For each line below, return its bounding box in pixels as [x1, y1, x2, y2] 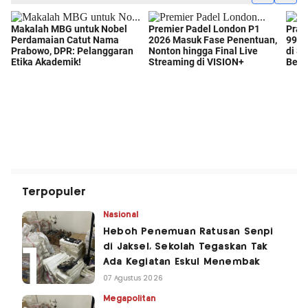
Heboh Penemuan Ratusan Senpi [103, 226, 274, 236]
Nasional [103, 210, 139, 219]
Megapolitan [103, 294, 157, 302]
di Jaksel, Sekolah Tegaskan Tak [103, 241, 268, 252]
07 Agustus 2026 [103, 274, 163, 282]
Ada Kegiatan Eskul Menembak [103, 256, 261, 267]
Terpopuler [22, 186, 86, 197]
